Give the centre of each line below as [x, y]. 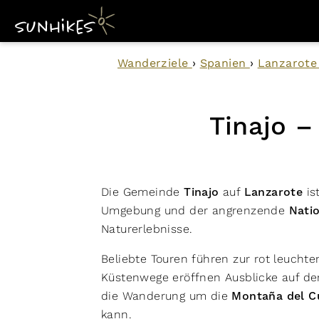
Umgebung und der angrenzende [195, 210]
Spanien [225, 63]
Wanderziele [155, 63]
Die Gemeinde [143, 192]
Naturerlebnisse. [147, 229]
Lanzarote [273, 192]
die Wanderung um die [167, 296]
